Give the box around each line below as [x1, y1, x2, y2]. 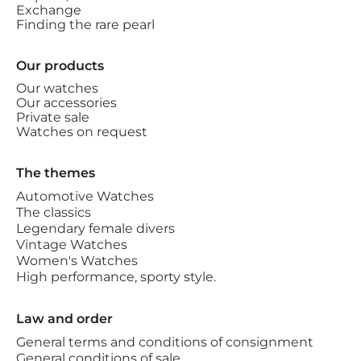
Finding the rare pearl [16, 17, 155, 33]
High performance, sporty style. [16, 269, 216, 285]
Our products [16, 58, 104, 74]
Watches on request [16, 124, 147, 140]
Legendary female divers [16, 221, 175, 237]
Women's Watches [16, 253, 138, 269]
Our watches [16, 81, 98, 97]
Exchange [16, 2, 81, 19]
